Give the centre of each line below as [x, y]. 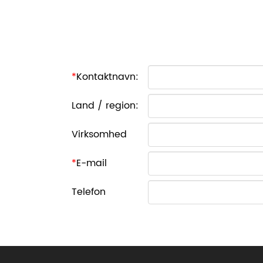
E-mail [92, 163]
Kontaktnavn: [107, 77]
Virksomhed [99, 134]
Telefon [89, 192]
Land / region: [105, 105]
